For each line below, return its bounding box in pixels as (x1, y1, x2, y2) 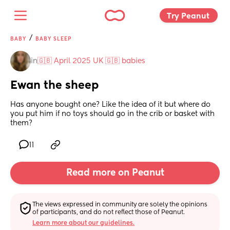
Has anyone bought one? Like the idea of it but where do (10, 101, 210, 109)
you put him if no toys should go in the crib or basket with (10, 110, 215, 118)
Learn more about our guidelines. (32, 220, 135, 226)
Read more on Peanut (66, 168, 164, 178)
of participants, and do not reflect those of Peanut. (32, 209, 185, 216)
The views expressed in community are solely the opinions (32, 201, 208, 208)
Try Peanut (167, 12, 212, 20)
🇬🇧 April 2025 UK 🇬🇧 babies (37, 57, 145, 65)
